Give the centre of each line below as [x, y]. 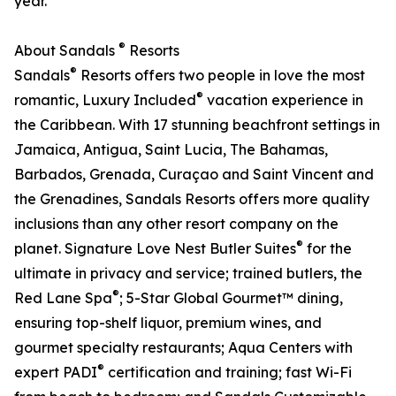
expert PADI [56, 373]
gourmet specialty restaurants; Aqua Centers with [183, 348]
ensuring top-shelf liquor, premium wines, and [168, 323]
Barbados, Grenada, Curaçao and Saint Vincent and [194, 175]
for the [327, 249]
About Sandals [66, 51]
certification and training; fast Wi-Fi [228, 373]
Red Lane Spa [63, 298]
